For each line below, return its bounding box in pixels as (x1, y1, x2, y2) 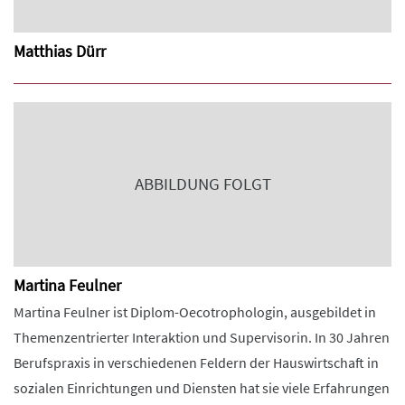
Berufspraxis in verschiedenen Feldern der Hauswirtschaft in (14, 353, 379, 372)
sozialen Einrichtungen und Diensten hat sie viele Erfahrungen (14, 379, 390, 397)
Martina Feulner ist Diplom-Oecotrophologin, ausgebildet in (14, 303, 376, 321)
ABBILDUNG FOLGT (134, 174, 271, 194)
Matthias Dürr (14, 41, 106, 61)
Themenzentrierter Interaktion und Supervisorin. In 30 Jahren (14, 328, 390, 346)
